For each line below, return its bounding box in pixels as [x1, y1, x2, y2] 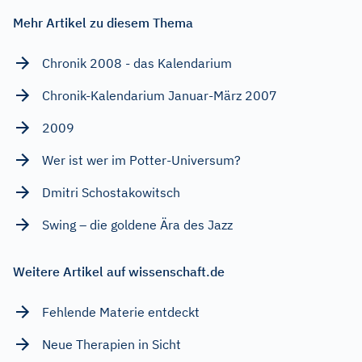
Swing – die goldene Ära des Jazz [42, 217, 233, 234]
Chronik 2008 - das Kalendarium [42, 55, 232, 72]
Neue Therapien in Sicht [42, 336, 181, 353]
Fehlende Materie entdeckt [42, 304, 200, 321]
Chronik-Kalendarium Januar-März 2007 [42, 87, 277, 104]
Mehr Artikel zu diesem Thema [13, 15, 193, 32]
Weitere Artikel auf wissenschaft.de [13, 263, 225, 280]
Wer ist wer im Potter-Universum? [42, 152, 241, 169]
